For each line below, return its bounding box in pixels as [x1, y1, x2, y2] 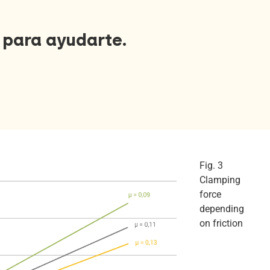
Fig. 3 [199, 159, 223, 171]
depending [199, 202, 244, 215]
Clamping [199, 174, 240, 186]
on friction [199, 217, 243, 229]
